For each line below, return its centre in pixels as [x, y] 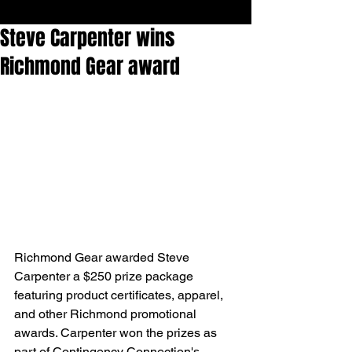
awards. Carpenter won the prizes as [117, 333]
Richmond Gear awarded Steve [103, 258]
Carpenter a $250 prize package [105, 277]
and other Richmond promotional [107, 314]
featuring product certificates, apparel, [120, 295]
